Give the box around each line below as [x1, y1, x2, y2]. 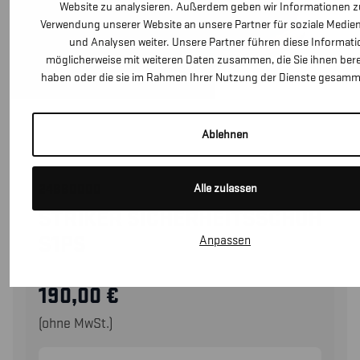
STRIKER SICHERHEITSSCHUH [39, 205, 321, 232]
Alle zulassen [193, 180, 257, 196]
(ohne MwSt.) [39, 314, 112, 332]
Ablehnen [202, 126, 248, 142]
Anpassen [199, 232, 251, 248]
